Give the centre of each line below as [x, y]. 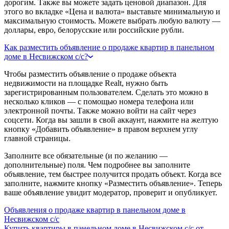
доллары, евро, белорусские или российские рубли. [94, 30]
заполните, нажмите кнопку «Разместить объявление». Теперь [113, 183]
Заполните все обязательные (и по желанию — [86, 155]
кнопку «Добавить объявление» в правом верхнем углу [101, 129]
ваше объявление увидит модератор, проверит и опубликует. [111, 192]
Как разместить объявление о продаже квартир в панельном [109, 47]
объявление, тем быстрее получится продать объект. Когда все [113, 174]
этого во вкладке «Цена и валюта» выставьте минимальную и [112, 11]
